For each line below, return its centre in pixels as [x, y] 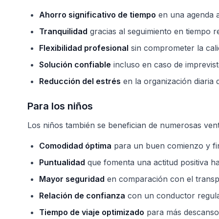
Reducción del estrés [80, 81]
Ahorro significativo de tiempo [98, 15]
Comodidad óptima [75, 146]
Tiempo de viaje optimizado [92, 212]
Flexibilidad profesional [84, 48]
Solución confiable [75, 65]
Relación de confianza [82, 196]
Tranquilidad [63, 31]
